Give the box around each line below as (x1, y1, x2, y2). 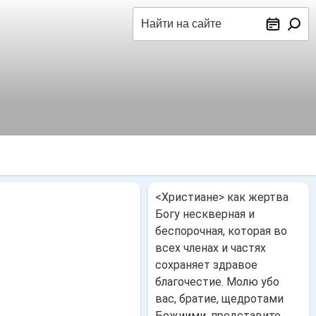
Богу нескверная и (154, 207, 255, 221)
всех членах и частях (154, 241, 266, 255)
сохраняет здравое (154, 258, 257, 272)
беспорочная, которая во (154, 224, 287, 238)
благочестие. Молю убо (154, 275, 279, 288)
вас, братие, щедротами (154, 292, 284, 305)
